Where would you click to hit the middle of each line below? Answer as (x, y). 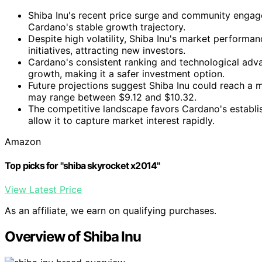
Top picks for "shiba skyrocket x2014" (82, 165)
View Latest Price (43, 190)
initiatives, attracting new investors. (107, 50)
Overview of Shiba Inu (73, 237)
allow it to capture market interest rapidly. (121, 120)
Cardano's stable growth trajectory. (107, 27)
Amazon (23, 141)
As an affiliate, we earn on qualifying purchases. (111, 211)
